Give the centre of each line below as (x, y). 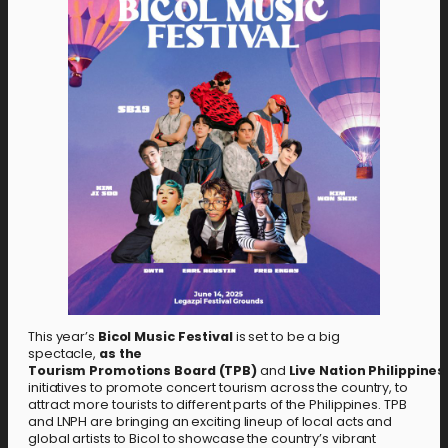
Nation (342, 370)
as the (120, 353)
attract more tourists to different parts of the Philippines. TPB (217, 404)
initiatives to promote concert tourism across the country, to (218, 387)
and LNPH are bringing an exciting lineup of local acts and (210, 421)
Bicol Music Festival (165, 336)
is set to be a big (286, 336)
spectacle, (63, 353)
